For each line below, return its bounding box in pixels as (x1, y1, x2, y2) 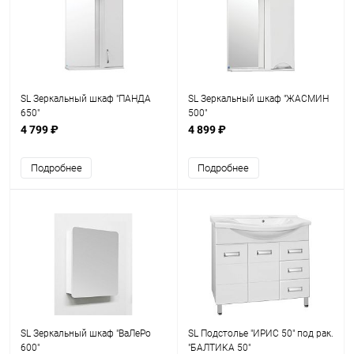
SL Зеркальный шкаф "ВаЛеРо (21, 328, 151, 339)
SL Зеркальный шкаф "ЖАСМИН (187, 93, 329, 104)
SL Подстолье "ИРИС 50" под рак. (187, 328, 333, 339)
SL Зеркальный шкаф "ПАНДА (21, 93, 151, 104)
